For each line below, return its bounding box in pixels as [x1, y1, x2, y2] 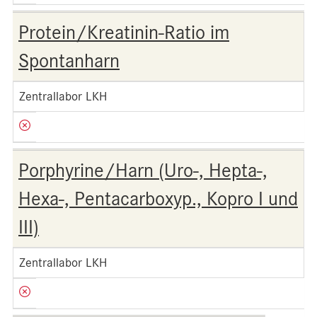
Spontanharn [18, 50, 120, 72]
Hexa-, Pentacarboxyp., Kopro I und [18, 188, 298, 210]
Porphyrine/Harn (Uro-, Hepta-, [18, 159, 267, 182]
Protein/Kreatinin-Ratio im [18, 21, 229, 44]
